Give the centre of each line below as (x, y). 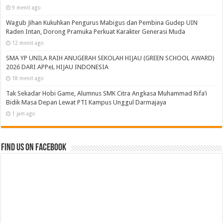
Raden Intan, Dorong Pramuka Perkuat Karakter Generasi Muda (96, 31)
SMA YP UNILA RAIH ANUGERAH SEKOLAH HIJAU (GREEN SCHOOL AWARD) (111, 58)
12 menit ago (28, 43)
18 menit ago (28, 78)
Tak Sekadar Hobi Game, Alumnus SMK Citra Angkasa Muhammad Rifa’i (107, 93)
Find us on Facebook (34, 148)
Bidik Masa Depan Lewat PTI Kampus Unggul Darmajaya (86, 102)
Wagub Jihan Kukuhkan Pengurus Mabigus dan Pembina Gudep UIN (102, 22)
